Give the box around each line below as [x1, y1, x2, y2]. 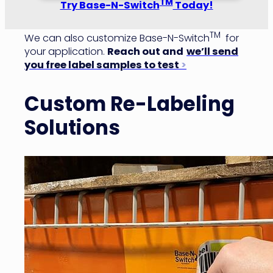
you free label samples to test [24, 58, 179, 73]
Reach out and [107, 44, 186, 59]
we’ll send [186, 44, 238, 59]
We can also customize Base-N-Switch [24, 31, 210, 46]
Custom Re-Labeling [24, 90, 235, 118]
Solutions [24, 114, 120, 142]
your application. [24, 44, 107, 59]
